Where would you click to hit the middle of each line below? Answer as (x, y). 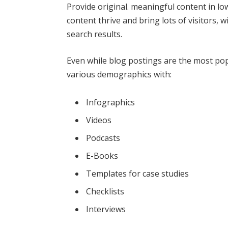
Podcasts (103, 138)
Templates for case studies (138, 174)
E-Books (102, 156)
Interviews (106, 209)
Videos (99, 120)
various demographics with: (119, 74)
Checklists (105, 192)
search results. (95, 34)
